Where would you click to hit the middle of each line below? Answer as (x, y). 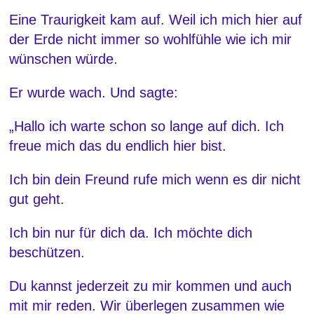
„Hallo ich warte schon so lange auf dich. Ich (147, 126)
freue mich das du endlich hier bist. (118, 145)
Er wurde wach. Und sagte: (94, 92)
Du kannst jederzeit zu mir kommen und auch (151, 286)
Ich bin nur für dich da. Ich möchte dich (131, 232)
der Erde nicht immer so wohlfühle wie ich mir (151, 39)
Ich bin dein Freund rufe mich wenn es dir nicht (155, 179)
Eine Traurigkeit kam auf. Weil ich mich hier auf (156, 19)
